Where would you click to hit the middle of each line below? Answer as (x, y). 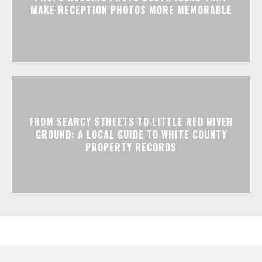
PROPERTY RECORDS (131, 147)
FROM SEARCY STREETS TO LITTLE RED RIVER (131, 121)
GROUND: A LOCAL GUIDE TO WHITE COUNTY (131, 134)
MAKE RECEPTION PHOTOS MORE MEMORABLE (131, 10)
